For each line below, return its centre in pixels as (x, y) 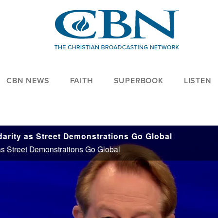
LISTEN (198, 81)
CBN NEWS (28, 81)
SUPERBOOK (138, 81)
